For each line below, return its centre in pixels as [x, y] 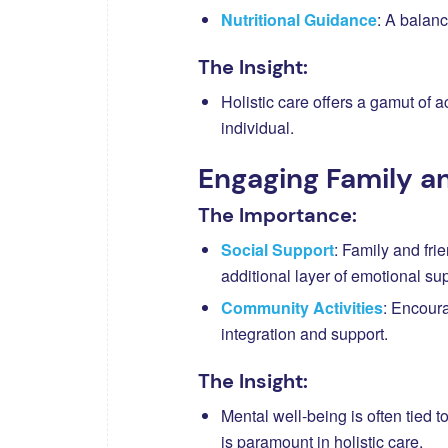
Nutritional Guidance [299, 19]
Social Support [277, 249]
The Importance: [277, 214]
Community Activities [302, 307]
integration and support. [304, 333]
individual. [257, 127]
